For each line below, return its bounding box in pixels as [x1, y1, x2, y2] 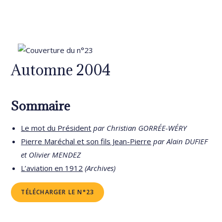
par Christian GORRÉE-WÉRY [93, 123, 187, 133]
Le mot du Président [21, 123, 92, 133]
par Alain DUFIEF [153, 136, 208, 146]
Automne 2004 [11, 60, 111, 79]
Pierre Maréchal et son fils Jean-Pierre [21, 136, 152, 146]
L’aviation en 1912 [21, 163, 83, 173]
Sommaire [11, 98, 71, 114]
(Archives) [85, 163, 116, 173]
